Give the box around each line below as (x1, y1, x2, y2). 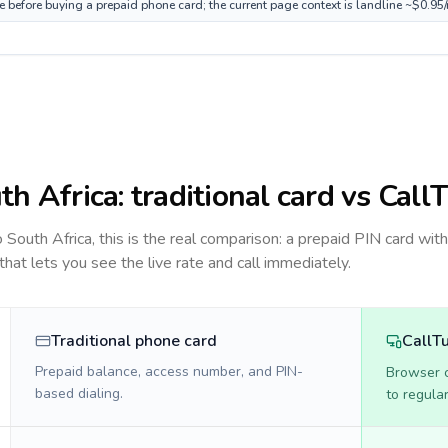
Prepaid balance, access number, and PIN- (35, 362, 303, 381)
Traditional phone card (51, 330, 217, 352)
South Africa (7, 228, 92, 250)
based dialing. (35, 384, 123, 403)
